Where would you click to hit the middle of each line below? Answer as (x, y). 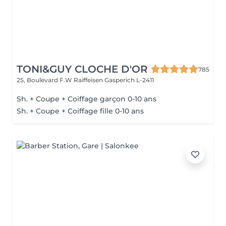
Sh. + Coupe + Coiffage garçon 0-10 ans (87, 99)
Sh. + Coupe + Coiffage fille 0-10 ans (80, 111)
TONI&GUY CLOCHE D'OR (82, 69)
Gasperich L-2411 (129, 80)
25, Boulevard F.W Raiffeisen (61, 80)
